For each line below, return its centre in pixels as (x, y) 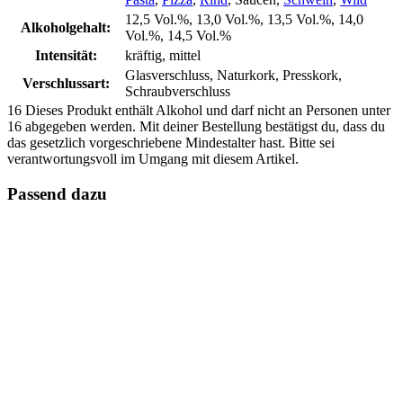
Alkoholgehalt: (66, 27)
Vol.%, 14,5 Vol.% (178, 35)
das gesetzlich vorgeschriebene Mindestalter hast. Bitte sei (171, 142)
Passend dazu (57, 193)
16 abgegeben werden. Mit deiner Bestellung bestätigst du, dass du (196, 126)
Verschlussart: (66, 83)
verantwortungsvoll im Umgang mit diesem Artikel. (153, 158)
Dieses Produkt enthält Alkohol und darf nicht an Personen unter (208, 110)
